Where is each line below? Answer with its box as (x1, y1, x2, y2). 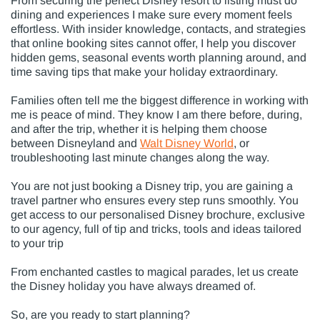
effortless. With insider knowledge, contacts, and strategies (11, 22, 306, 35)
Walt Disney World (140, 136, 234, 149)
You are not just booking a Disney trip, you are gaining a (11, 179, 293, 192)
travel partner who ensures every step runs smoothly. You (11, 194, 299, 206)
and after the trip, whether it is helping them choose (11, 122, 267, 135)
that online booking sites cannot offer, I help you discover (11, 36, 296, 49)
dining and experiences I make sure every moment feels (11, 8, 292, 21)
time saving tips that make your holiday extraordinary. (11, 65, 278, 78)
